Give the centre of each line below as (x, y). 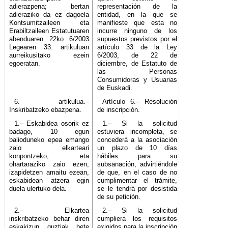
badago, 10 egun (49, 132)
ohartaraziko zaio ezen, (49, 164)
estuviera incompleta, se (137, 132)
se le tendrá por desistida (137, 189)
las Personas (137, 72)
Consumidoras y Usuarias (137, 80)
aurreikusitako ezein (49, 55)
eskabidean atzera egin (49, 181)
